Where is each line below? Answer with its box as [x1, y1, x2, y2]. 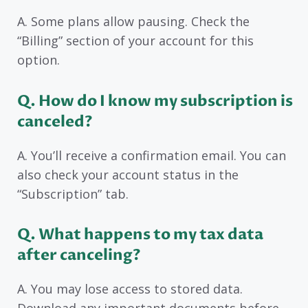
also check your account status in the [17, 166, 239, 183]
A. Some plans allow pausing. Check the [17, 13, 250, 30]
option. [17, 52, 60, 69]
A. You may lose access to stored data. [17, 280, 243, 298]
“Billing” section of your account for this [17, 32, 254, 49]
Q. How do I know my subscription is [17, 90, 293, 111]
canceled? [17, 111, 93, 132]
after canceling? [17, 245, 141, 266]
